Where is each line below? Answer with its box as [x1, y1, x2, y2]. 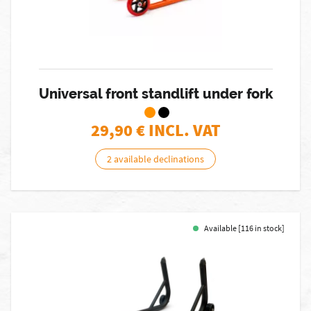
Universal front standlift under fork [38, 85, 273, 102]
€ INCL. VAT [135, 119, 221, 141]
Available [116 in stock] [204, 223, 285, 233]
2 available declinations [107, 153, 204, 165]
